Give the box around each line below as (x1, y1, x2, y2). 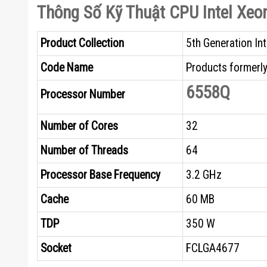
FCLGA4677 (186, 241, 240, 256)
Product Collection (41, 36, 124, 51)
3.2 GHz (186, 168, 222, 182)
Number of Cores (41, 119, 118, 133)
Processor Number (41, 88, 125, 102)
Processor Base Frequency (41, 168, 160, 182)
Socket (41, 241, 72, 256)
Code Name (41, 61, 93, 75)
